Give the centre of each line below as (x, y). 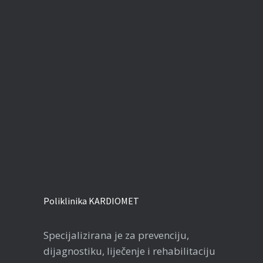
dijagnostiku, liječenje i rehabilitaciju (129, 251)
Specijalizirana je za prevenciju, (116, 235)
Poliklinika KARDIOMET (91, 201)
